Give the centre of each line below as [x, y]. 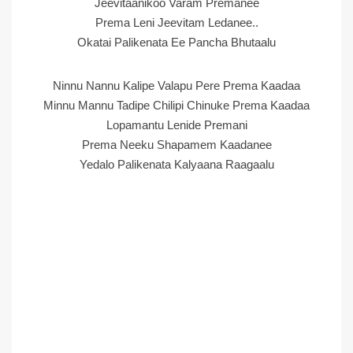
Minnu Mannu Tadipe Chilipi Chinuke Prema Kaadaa [176, 105]
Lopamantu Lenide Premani [176, 125]
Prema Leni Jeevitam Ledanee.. [176, 22]
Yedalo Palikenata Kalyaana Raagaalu [176, 164]
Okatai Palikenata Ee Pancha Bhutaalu [176, 42]
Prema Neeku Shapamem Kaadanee [176, 145]
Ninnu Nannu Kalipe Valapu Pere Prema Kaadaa [176, 85]
